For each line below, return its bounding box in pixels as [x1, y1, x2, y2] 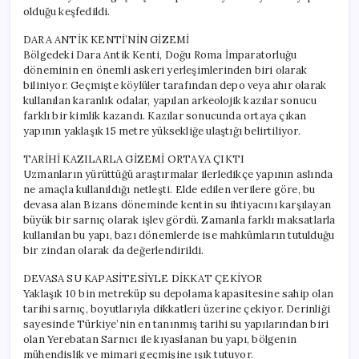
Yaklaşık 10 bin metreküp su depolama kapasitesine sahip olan [23, 286, 334, 301]
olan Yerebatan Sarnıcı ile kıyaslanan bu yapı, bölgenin [23, 332, 297, 346]
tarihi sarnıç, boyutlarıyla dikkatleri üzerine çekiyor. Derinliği [23, 301, 331, 316]
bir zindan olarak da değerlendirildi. [23, 243, 204, 257]
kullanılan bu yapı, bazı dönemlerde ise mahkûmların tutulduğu [23, 228, 335, 242]
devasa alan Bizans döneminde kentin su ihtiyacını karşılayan [23, 197, 332, 212]
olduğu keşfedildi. [23, 4, 111, 18]
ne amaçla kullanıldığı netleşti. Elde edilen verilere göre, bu [23, 182, 316, 196]
